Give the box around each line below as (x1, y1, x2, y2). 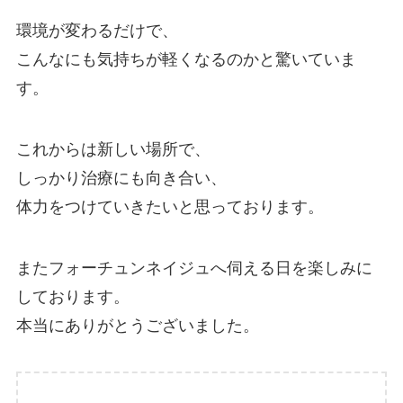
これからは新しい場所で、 (15, 139, 210, 158)
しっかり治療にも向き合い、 (15, 168, 227, 187)
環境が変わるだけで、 (15, 22, 178, 40)
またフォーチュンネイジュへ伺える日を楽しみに (15, 258, 372, 277)
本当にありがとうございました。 (15, 316, 259, 335)
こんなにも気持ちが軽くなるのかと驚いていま (15, 50, 356, 68)
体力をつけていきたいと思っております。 (15, 197, 324, 216)
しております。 (15, 287, 130, 306)
